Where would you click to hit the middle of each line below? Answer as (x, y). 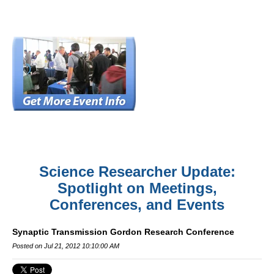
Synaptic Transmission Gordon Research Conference (123, 232)
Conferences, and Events (137, 205)
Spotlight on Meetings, (137, 188)
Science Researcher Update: (137, 172)
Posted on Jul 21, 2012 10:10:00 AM (66, 246)
